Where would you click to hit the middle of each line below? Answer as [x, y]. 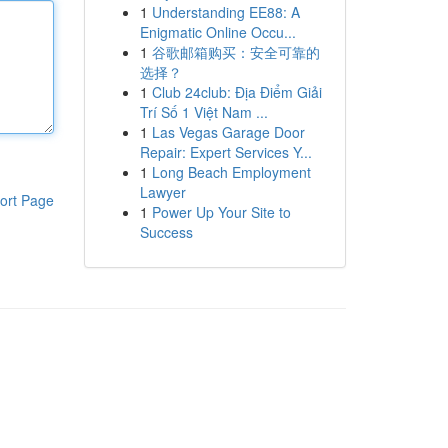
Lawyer [162, 192]
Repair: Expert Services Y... [225, 152]
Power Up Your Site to [221, 212]
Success [166, 232]
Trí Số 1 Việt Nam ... [203, 112]
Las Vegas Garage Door [228, 132]
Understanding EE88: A [225, 12]
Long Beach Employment [231, 172]
